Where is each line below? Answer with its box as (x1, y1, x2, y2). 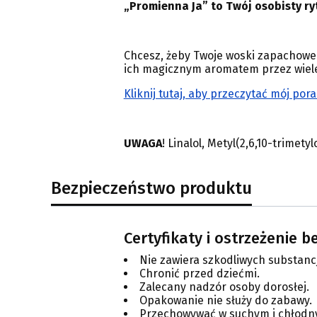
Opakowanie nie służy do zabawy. (139, 294, 312, 308)
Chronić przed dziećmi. (139, 267, 260, 281)
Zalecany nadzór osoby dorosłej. (139, 280, 309, 294)
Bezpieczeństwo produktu (51, 178, 252, 199)
